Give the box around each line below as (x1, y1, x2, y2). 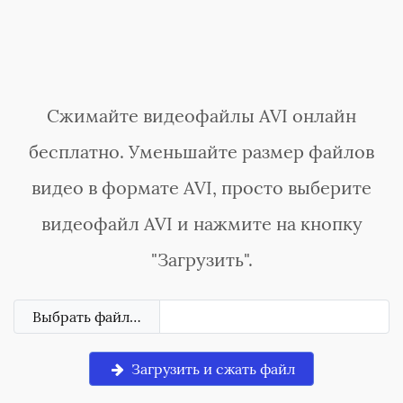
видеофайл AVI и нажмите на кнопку (40, 212, 363, 235)
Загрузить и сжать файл (128, 360, 296, 378)
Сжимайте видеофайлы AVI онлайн (47, 104, 356, 127)
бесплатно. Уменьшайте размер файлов (29, 140, 374, 163)
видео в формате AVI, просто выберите (31, 176, 372, 199)
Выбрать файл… (32, 308, 141, 326)
